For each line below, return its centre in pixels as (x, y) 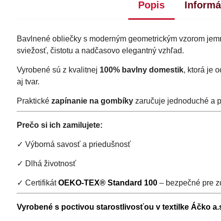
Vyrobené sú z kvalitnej (58, 70)
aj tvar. (28, 81)
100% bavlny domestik (141, 70)
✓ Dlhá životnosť (46, 163)
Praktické (34, 101)
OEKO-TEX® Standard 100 (108, 183)
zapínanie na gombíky (92, 101)
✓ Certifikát (37, 183)
